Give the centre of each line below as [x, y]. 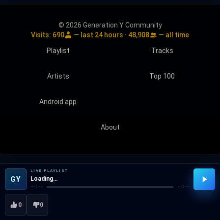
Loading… [44, 179]
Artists [58, 76]
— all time [173, 35]
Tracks [162, 50]
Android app [58, 101]
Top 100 [162, 76]
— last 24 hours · [100, 35]
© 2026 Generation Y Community [110, 25]
